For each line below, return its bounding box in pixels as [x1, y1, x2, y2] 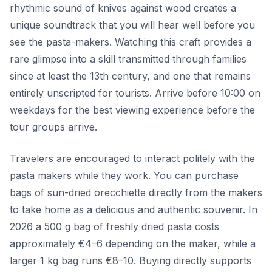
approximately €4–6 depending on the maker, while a [10, 237, 256, 250]
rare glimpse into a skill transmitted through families [10, 52, 246, 65]
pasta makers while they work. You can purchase [10, 169, 239, 182]
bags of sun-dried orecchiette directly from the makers [10, 186, 262, 199]
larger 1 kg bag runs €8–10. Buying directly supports [10, 254, 251, 267]
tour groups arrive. [10, 120, 97, 133]
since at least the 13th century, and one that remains [10, 69, 251, 82]
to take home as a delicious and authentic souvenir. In [10, 203, 257, 216]
